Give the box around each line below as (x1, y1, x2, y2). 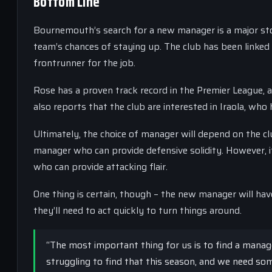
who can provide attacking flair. (33, 159, 168, 174)
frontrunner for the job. (33, 55, 135, 70)
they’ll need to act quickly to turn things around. (33, 203, 242, 218)
